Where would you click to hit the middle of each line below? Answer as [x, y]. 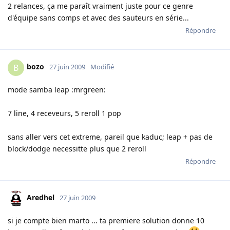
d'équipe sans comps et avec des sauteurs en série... [98, 17]
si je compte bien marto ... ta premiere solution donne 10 [106, 220]
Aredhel [41, 198]
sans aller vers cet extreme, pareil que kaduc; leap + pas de [110, 137]
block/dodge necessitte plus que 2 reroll [77, 148]
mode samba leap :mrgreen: [57, 89]
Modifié [102, 67]
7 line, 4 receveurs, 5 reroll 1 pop [64, 113]
